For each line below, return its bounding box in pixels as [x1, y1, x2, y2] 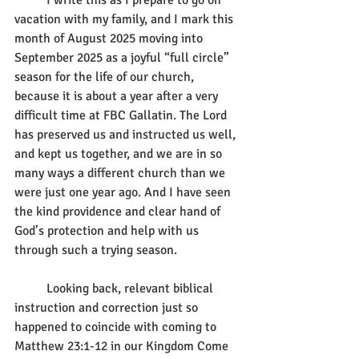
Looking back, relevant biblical [14, 280, 46, 296]
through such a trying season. [14, 242, 177, 258]
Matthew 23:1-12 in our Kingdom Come [14, 338, 232, 354]
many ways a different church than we [14, 165, 228, 181]
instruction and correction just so [14, 300, 201, 316]
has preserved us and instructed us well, [14, 127, 239, 143]
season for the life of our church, [14, 69, 197, 85]
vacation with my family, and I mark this [14, 11, 236, 27]
